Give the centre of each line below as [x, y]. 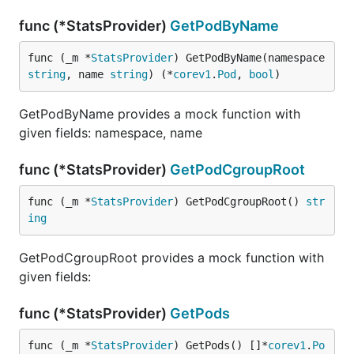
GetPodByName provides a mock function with [160, 114]
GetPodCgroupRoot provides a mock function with [171, 258]
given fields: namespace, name [111, 133]
